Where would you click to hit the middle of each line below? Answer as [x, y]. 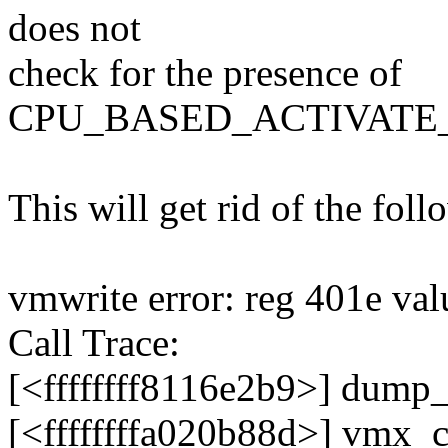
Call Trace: [94, 343]
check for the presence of [205, 73]
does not [74, 28]
